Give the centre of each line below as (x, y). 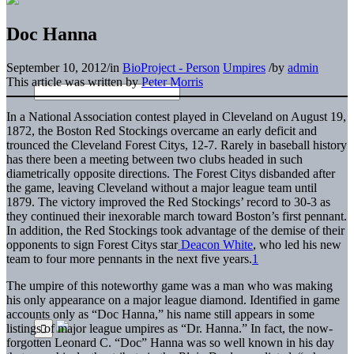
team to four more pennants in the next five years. (129, 258)
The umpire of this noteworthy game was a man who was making (169, 285)
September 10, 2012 (56, 67)
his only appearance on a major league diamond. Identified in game (173, 299)
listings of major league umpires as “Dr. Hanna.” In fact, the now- (169, 328)
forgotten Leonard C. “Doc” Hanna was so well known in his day (170, 342)
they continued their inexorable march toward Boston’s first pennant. (177, 216)
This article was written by (74, 81)
